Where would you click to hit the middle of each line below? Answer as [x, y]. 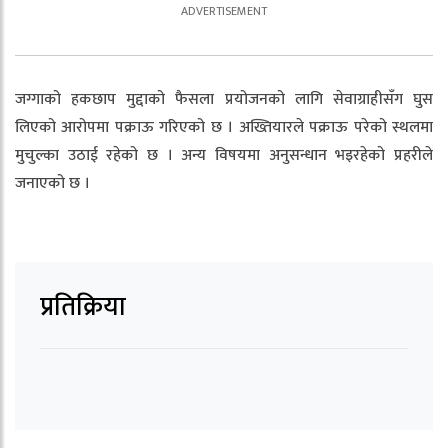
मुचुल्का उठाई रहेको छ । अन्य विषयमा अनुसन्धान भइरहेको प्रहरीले [224, 155]
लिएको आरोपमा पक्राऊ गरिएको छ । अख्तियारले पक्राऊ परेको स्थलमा [224, 127]
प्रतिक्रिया [83, 307]
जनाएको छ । [52, 183]
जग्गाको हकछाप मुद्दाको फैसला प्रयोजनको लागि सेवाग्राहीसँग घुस [224, 99]
